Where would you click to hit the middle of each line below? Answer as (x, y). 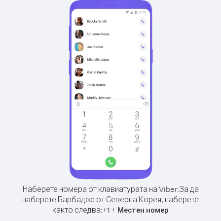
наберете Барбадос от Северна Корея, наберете (110, 199)
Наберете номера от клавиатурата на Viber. (101, 189)
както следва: (77, 210)
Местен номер (143, 210)
